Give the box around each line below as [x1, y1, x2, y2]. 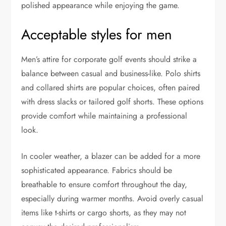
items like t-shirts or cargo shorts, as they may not [21, 207, 187, 219]
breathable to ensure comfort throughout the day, [21, 179, 188, 191]
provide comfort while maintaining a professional [21, 110, 188, 122]
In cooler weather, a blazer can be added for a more [21, 150, 201, 162]
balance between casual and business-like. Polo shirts [21, 68, 201, 80]
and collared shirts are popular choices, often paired [21, 82, 200, 94]
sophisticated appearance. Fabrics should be [21, 164, 173, 177]
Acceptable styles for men [21, 24, 173, 45]
